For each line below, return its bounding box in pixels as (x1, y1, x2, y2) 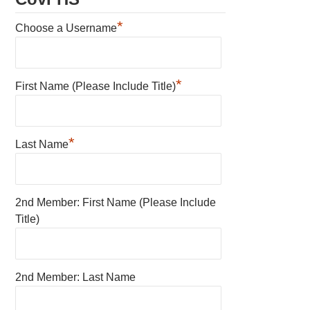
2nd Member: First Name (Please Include (15, 196, 217, 208)
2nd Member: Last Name (15, 271, 136, 283)
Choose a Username (15, 21, 118, 34)
